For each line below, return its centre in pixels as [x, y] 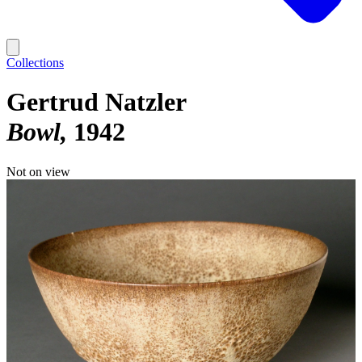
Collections [35, 63]
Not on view [38, 171]
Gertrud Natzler [97, 102]
